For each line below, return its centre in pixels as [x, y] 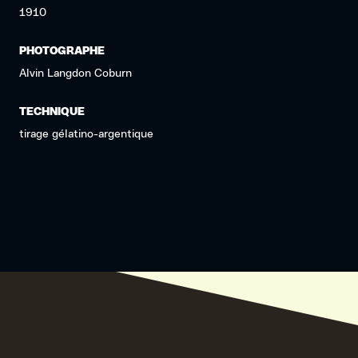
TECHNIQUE [52, 112]
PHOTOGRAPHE [62, 51]
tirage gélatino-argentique [86, 134]
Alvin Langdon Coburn [76, 74]
